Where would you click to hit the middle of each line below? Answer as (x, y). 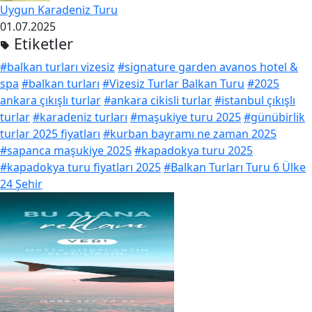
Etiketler (41, 44)
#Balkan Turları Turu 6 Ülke (235, 167)
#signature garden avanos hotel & (208, 67)
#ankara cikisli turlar (158, 100)
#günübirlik (274, 117)
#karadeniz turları (80, 117)
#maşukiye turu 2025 (186, 117)
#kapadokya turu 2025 (194, 150)
